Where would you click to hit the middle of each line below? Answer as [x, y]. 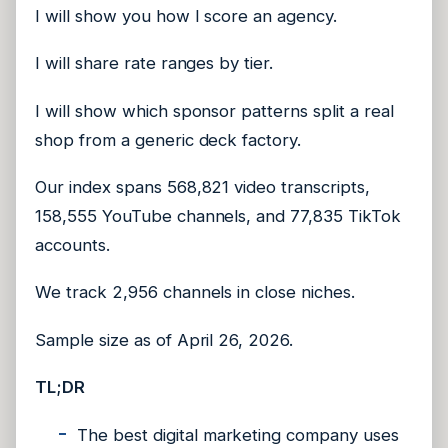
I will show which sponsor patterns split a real [214, 110]
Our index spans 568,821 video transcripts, [202, 187]
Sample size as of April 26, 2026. [164, 339]
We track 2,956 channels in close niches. [195, 292]
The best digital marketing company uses [238, 434]
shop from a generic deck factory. [168, 139]
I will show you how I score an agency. [186, 15]
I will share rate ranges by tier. [154, 63]
